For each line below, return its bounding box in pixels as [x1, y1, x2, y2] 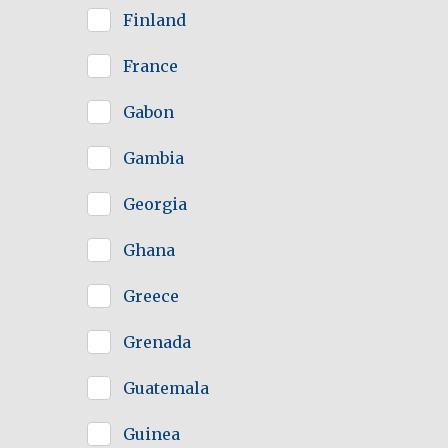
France [123, 56, 178, 77]
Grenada [123, 332, 191, 353]
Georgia [123, 194, 187, 215]
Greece [123, 286, 179, 307]
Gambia [123, 148, 184, 169]
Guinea [123, 424, 180, 445]
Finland [123, 10, 186, 31]
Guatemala [123, 378, 209, 399]
